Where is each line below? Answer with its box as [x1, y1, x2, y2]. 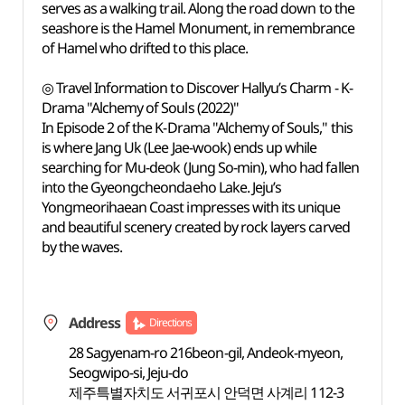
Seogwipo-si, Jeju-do [68, 363, 189, 382]
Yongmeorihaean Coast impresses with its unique [41, 197, 341, 217]
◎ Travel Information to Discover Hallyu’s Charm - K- [41, 78, 353, 98]
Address [68, 313, 120, 333]
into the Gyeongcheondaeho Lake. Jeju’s [41, 177, 282, 197]
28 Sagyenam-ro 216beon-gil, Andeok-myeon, [68, 343, 344, 363]
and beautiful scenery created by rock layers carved [41, 217, 350, 237]
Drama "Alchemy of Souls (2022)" [41, 98, 239, 118]
